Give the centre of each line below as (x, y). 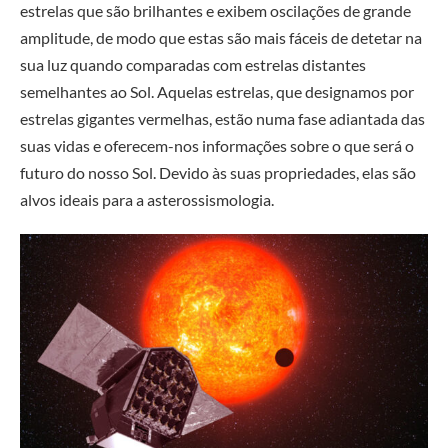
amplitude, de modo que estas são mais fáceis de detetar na (221, 38)
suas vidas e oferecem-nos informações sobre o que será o (217, 146)
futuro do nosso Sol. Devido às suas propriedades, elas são (218, 173)
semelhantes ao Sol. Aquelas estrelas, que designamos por (217, 92)
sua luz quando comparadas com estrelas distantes (193, 65)
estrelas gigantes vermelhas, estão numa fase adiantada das (222, 119)
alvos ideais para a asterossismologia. (147, 200)
